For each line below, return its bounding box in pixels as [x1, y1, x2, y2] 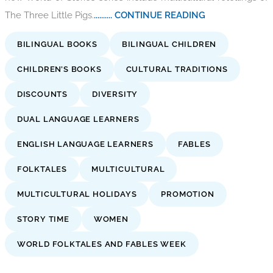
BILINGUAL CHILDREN [121, 39, 217, 49]
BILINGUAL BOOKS [16, 39, 97, 49]
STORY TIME [16, 214, 69, 224]
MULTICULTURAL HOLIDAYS [16, 189, 137, 199]
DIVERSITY [92, 89, 138, 99]
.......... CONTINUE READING [93, 9, 205, 20]
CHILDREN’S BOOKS [16, 64, 102, 74]
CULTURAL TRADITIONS [126, 64, 228, 74]
